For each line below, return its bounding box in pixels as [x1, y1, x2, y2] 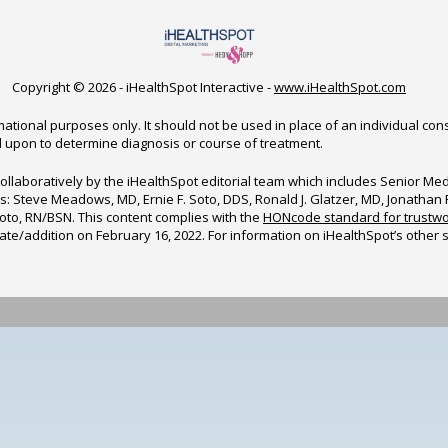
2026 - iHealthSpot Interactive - [88, 77, 274, 96]
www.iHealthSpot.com [274, 77, 406, 96]
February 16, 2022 [96, 225, 202, 244]
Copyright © [12, 77, 88, 96]
